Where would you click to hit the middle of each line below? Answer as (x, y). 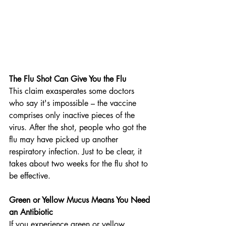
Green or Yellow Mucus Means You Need (81, 200)
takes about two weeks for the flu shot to (80, 163)
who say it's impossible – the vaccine (74, 103)
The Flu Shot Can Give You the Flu (68, 79)
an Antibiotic (31, 212)
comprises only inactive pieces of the (73, 115)
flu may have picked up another (65, 139)
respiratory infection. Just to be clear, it (77, 151)
